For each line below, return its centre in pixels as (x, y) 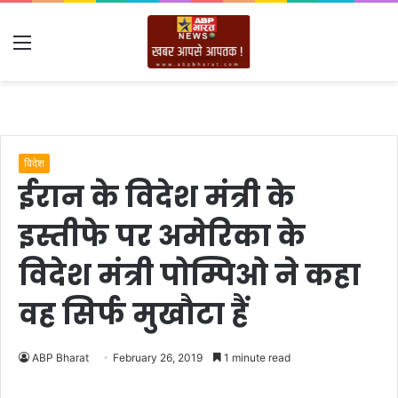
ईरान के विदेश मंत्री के (157, 197)
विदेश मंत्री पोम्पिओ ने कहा (190, 275)
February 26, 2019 (158, 358)
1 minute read (256, 358)
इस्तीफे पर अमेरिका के (162, 236)
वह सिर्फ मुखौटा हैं (134, 314)
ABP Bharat (60, 358)
